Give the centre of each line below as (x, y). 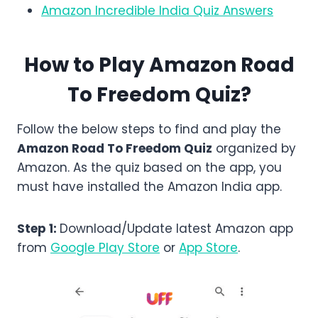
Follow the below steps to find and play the (149, 130)
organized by (254, 149)
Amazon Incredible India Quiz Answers (157, 11)
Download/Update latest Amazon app (176, 229)
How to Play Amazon (132, 65)
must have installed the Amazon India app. (149, 187)
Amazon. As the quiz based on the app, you (149, 168)
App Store (208, 248)
